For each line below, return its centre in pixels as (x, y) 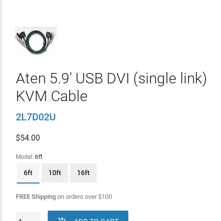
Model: (25, 157)
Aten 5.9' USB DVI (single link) (111, 78)
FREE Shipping (36, 197)
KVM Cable (52, 96)
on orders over (77, 197)
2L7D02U (36, 117)
